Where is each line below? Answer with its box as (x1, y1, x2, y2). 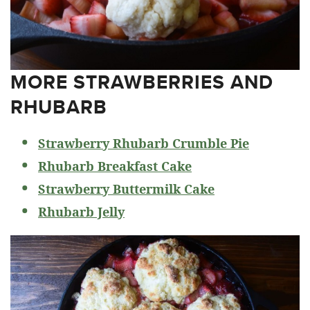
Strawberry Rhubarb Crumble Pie (38, 134, 249, 152)
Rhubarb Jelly (38, 203, 125, 220)
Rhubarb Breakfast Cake (38, 157, 192, 174)
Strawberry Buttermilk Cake (38, 180, 215, 197)
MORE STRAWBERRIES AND (10, 67, 273, 96)
